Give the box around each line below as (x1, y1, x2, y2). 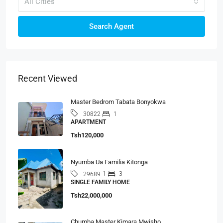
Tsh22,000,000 (71, 191, 112, 199)
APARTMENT (71, 118, 106, 126)
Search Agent (89, 22, 134, 31)
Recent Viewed (18, 73, 77, 84)
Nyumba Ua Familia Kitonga (71, 158, 148, 166)
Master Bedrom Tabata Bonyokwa (71, 98, 166, 106)
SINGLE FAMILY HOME (71, 178, 130, 186)
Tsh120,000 (71, 131, 104, 139)
